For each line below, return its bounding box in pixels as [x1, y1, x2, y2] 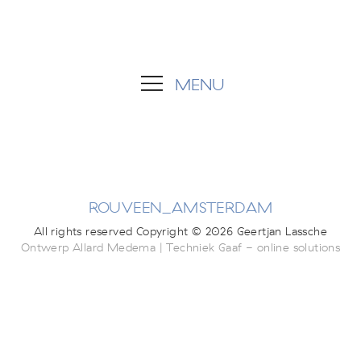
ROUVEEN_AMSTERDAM [88, 199, 273, 217]
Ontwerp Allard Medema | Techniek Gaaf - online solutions [20, 241, 341, 255]
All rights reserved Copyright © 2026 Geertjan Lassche [33, 225, 328, 239]
